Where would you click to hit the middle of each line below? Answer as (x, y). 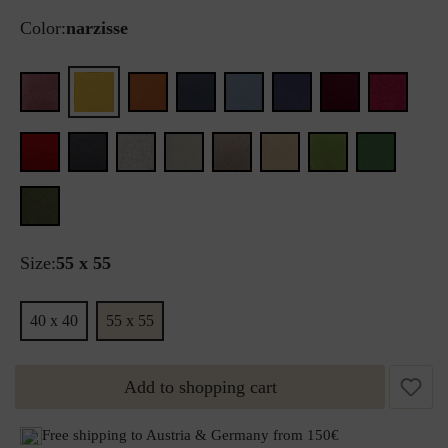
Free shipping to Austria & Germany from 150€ (190, 435)
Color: (43, 28)
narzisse (97, 28)
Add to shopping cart (200, 387)
